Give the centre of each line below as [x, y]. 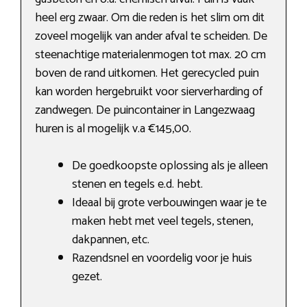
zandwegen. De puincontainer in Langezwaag [145, 111]
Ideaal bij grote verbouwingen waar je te [169, 203]
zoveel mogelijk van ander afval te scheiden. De [151, 37]
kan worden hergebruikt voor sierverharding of [149, 92]
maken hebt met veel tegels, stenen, [162, 222]
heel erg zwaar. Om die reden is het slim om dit [150, 18]
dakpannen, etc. [111, 240]
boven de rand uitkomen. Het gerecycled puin [147, 74]
